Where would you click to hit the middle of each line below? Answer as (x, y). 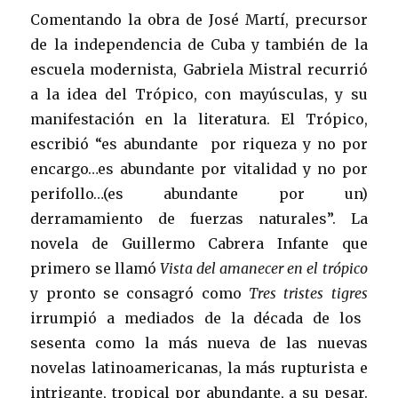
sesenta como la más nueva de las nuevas (199, 343)
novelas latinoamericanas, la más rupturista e (199, 368)
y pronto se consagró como (139, 293)
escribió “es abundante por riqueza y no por (199, 144)
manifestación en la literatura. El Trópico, (199, 119)
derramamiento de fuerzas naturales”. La (199, 219)
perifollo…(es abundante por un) (199, 194)
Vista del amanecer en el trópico (263, 268)
